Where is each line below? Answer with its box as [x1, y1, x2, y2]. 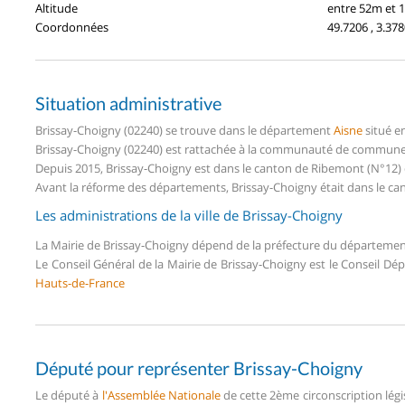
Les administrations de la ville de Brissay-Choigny [35, 205, 343, 224]
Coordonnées [35, 18, 108, 35]
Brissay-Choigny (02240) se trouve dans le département [35, 121, 334, 138]
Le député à [35, 386, 102, 403]
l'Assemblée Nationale [101, 386, 221, 403]
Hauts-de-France [35, 274, 125, 291]
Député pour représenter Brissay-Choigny [35, 356, 363, 379]
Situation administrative [35, 91, 221, 114]
